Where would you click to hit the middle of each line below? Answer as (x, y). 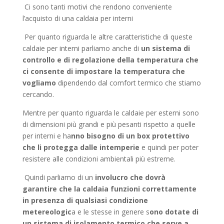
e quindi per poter (170, 147)
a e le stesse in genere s (110, 212)
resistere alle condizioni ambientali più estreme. (99, 159)
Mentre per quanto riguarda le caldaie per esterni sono (110, 113)
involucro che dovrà (129, 177)
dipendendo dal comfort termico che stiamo (128, 83)
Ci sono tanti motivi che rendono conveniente (97, 7)
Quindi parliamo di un (57, 177)
